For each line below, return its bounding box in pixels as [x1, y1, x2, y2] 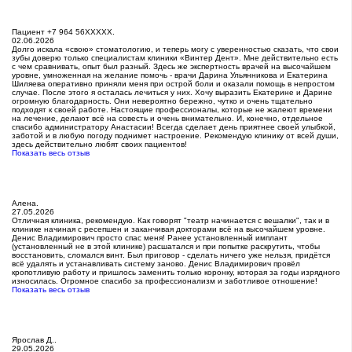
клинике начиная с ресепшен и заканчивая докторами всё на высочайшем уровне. [12, 225, 325, 234]
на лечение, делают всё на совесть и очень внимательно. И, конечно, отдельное [12, 114, 323, 123]
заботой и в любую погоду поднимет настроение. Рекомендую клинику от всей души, [12, 131, 339, 141]
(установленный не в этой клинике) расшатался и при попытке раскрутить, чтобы [12, 242, 320, 251]
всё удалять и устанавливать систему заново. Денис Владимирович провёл [12, 259, 300, 269]
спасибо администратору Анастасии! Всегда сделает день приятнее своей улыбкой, [12, 123, 335, 132]
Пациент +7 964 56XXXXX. [12, 27, 115, 37]
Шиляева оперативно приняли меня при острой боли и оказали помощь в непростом [12, 79, 335, 89]
